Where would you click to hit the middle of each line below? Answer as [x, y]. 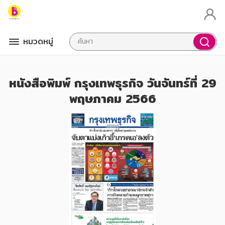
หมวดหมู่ [38, 41]
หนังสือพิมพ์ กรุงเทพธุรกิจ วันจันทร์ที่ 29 [113, 83]
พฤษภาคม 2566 [113, 98]
